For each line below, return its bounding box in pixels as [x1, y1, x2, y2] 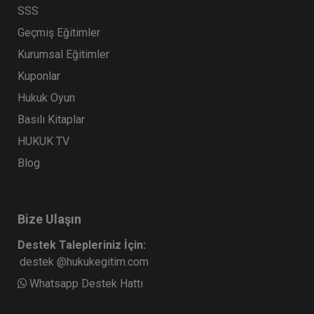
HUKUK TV [18, 135, 69, 149]
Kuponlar [18, 69, 60, 83]
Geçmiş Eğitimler [18, 26, 100, 40]
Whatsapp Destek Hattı [29, 277, 143, 291]
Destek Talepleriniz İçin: [18, 238, 146, 252]
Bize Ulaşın [18, 212, 81, 227]
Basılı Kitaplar [18, 113, 85, 127]
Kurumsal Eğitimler [18, 48, 109, 62]
